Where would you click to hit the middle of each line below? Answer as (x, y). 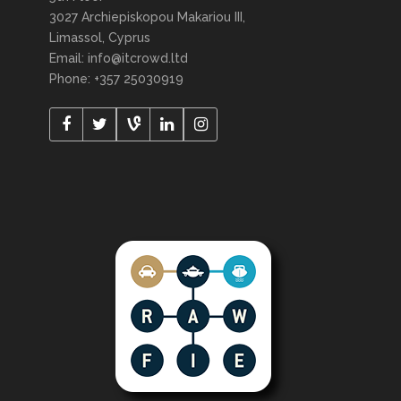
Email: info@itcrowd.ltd (119, 59)
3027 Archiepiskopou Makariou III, (147, 17)
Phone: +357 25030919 (116, 79)
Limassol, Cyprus (100, 38)
